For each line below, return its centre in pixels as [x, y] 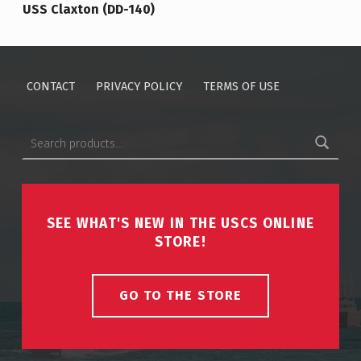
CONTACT [50, 86]
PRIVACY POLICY [139, 86]
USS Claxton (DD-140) [88, 10]
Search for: [29, 124]
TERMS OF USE [242, 86]
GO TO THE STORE [180, 296]
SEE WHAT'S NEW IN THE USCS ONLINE [180, 224]
